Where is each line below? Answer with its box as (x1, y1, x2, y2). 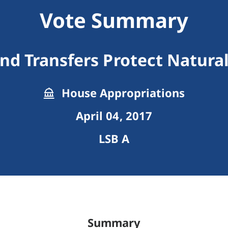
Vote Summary (39, 6, 189, 35)
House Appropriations (58, 85, 185, 101)
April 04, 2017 (76, 108, 152, 124)
